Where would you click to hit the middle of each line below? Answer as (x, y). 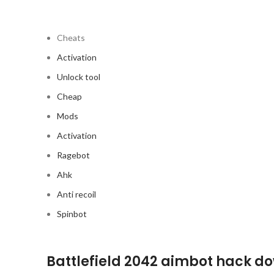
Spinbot (72, 214)
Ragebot (73, 155)
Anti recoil (76, 194)
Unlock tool (79, 77)
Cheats (71, 38)
